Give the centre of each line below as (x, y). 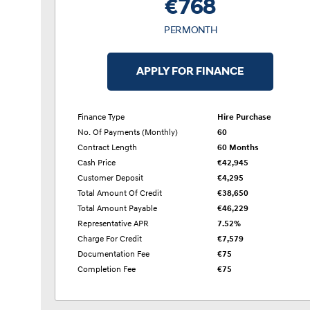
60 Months (238, 148)
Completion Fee (107, 270)
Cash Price (97, 163)
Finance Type (101, 118)
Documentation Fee (113, 255)
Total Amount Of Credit (120, 194)
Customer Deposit (110, 179)
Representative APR (113, 224)
